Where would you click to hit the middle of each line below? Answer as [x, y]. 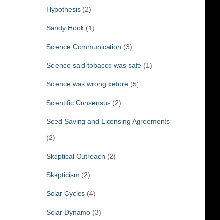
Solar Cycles [65, 193]
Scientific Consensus [78, 102]
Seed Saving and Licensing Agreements [108, 121]
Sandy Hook [65, 28]
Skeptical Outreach [75, 156]
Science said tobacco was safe [94, 65]
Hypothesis [63, 9]
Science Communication [83, 46]
